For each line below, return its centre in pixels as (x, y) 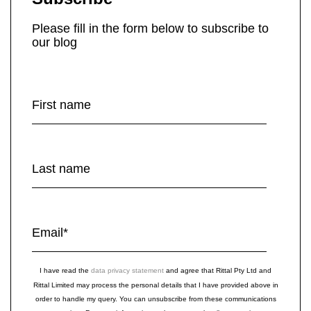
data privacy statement (127, 270)
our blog (54, 42)
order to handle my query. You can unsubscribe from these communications (155, 299)
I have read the (65, 270)
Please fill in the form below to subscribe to (150, 28)
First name (61, 105)
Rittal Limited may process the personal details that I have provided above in (155, 285)
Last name (61, 169)
